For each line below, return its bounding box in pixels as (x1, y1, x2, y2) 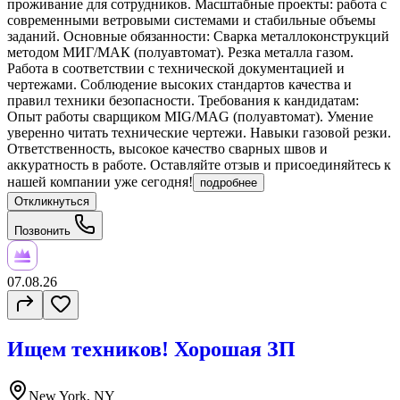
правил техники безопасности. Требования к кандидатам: (7, 93, 359, 109)
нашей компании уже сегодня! (7, 174, 193, 190)
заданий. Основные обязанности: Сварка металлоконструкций (7, 29, 389, 45)
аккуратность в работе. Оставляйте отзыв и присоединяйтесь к (7, 157, 391, 173)
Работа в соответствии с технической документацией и (7, 61, 345, 77)
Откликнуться (14, 195, 89, 209)
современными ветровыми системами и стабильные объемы (7, 12, 376, 29)
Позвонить (14, 224, 74, 238)
